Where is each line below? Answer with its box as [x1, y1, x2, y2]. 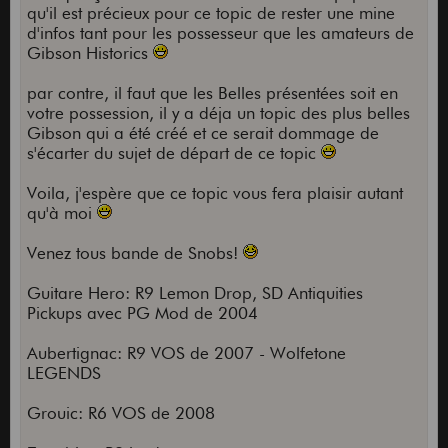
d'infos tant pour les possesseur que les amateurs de [26, 23, 414, 44]
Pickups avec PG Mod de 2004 [26, 303, 258, 324]
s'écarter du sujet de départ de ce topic [26, 143, 321, 164]
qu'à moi [26, 203, 97, 224]
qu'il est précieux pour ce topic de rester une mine [26, 3, 395, 24]
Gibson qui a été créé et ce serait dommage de [26, 123, 379, 144]
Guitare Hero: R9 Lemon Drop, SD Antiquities [26, 283, 363, 304]
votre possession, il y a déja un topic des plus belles [26, 103, 410, 124]
